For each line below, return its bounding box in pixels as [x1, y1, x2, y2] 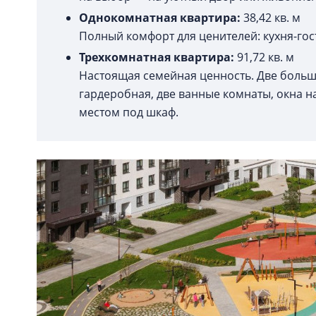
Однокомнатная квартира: [79, 10, 241, 25]
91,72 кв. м [234, 49, 297, 65]
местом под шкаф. [79, 104, 181, 120]
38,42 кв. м [241, 10, 303, 25]
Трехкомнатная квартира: [79, 49, 234, 65]
